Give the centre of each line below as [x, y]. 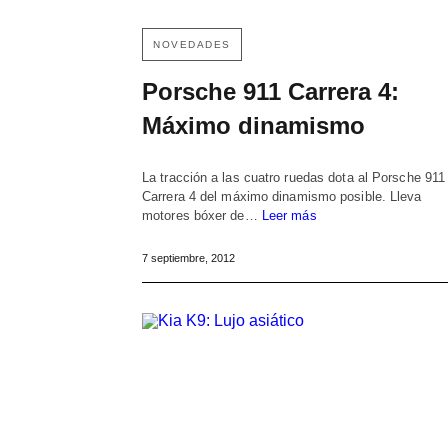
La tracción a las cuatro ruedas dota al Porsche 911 [294, 178]
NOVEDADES [192, 45]
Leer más [289, 216]
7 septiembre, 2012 [188, 258]
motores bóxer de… [202, 216]
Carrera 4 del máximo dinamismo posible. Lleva [282, 197]
